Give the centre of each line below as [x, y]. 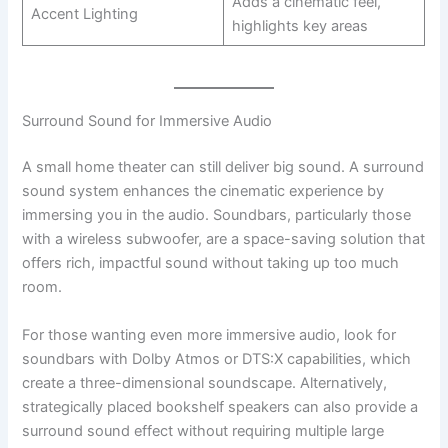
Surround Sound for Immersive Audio [147, 121]
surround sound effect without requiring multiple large [203, 430]
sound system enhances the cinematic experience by [203, 191]
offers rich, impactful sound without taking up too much [211, 263]
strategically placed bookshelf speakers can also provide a [220, 406]
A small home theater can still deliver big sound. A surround [223, 167]
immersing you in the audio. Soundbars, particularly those [217, 215]
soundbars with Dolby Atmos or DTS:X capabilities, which [217, 358]
